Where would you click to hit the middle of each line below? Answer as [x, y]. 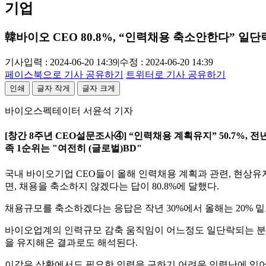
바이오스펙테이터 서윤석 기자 [69, 111]
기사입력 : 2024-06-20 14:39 [61, 62]
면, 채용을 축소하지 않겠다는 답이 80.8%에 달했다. [112, 186]
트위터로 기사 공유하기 [176, 75]
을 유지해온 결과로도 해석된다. [71, 242]
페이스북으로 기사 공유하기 [64, 75]
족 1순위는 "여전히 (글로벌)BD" [73, 148]
